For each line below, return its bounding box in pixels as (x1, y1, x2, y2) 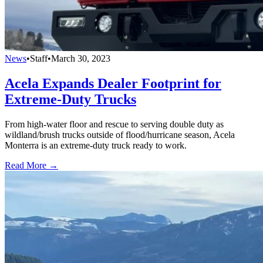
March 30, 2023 (51, 53, 110, 63)
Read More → (5, 160, 58, 170)
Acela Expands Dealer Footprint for (5, 75, 221, 91)
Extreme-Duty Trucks (5, 91, 136, 107)
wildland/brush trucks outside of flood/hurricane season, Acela (5, 129, 235, 140)
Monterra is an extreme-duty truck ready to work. (5, 140, 187, 150)
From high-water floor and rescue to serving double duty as (5, 119, 224, 129)
